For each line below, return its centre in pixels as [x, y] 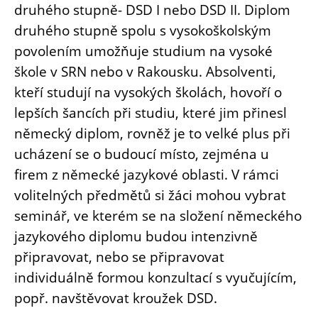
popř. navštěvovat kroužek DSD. [116, 297]
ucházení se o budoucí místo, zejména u [142, 153]
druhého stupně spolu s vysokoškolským [143, 30]
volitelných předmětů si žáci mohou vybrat [150, 194]
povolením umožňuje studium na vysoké [143, 50]
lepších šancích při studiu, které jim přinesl [150, 112]
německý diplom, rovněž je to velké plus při [152, 133]
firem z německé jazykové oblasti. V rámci [147, 174]
